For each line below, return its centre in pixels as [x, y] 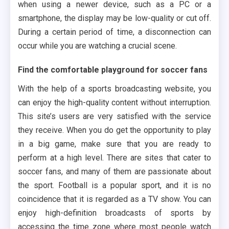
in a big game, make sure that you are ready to [114, 144]
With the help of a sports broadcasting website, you [114, 89]
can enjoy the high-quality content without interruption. [114, 103]
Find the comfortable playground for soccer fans [113, 70]
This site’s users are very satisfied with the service [114, 117]
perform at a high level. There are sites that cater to [114, 158]
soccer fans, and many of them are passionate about [114, 172]
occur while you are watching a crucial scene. [98, 46]
